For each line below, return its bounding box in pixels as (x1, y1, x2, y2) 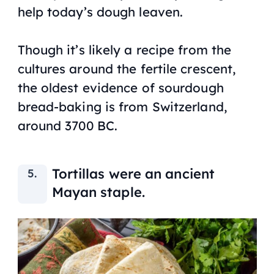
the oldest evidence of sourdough (17, 79, 224, 95)
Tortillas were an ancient (51, 165, 215, 182)
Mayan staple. (51, 183, 145, 201)
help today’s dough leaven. (17, 3, 183, 20)
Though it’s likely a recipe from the (17, 41, 232, 57)
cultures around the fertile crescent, (17, 60, 236, 76)
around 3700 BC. (17, 117, 118, 133)
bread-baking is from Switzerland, (17, 98, 227, 114)
